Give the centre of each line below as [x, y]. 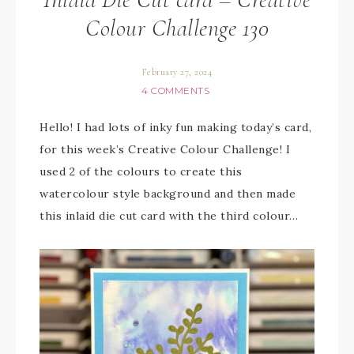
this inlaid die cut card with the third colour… [169, 216]
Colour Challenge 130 [177, 28]
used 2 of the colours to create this [141, 171]
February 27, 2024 [177, 72]
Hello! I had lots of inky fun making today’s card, [175, 127]
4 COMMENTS [175, 90]
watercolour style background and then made [168, 194]
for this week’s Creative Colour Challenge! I [165, 149]
